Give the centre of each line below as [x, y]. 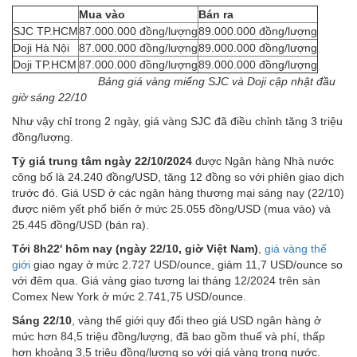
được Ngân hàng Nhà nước [263, 161]
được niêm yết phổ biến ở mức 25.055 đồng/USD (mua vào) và [171, 208]
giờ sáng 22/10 [51, 97]
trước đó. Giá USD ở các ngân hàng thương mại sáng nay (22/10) [178, 192]
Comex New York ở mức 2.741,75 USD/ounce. [131, 296]
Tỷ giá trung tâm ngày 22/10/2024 [102, 161]
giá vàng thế [296, 248]
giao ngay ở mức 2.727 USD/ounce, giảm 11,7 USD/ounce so [188, 264]
